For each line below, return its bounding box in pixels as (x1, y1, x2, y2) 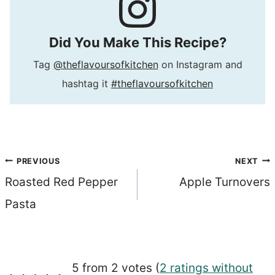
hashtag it (62, 77, 111, 90)
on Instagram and (158, 58, 242, 71)
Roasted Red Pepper (5, 174, 118, 189)
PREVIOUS (17, 156, 60, 166)
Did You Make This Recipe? (48, 34, 227, 51)
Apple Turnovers (179, 174, 270, 189)
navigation (4, 181, 92, 203)
